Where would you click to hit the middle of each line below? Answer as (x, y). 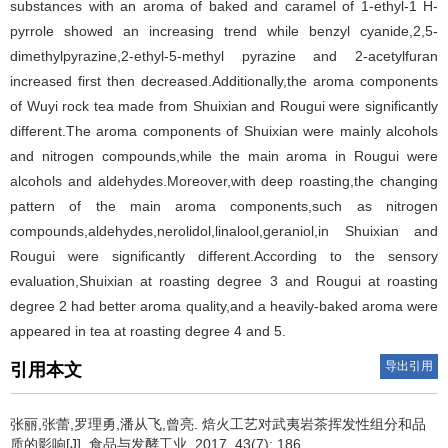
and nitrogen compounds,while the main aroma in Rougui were (224, 156)
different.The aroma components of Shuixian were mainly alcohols (224, 131)
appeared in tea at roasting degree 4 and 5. (148, 331)
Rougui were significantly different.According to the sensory (224, 256)
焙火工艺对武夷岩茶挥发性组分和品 (314, 424)
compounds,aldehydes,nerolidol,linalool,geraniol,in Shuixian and (224, 231)
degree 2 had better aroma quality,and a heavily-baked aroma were (224, 306)
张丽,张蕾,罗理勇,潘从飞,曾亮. (106, 424)
